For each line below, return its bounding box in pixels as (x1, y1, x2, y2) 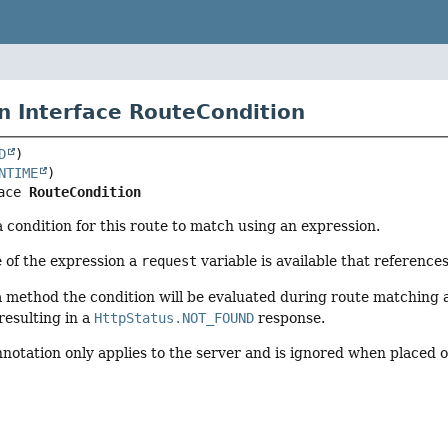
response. (254, 309, 326, 326)
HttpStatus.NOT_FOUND (94, 309, 255, 326)
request (141, 253, 198, 270)
